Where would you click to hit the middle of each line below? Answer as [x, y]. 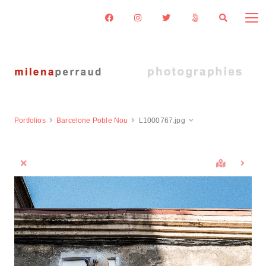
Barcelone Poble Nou [92, 120]
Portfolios [30, 120]
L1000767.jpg [162, 120]
